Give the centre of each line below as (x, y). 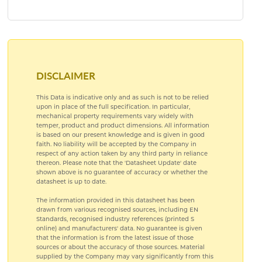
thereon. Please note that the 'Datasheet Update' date (116, 163)
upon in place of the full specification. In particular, (113, 107)
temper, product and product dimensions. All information (123, 126)
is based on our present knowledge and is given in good (120, 135)
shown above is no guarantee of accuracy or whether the (122, 173)
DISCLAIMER (65, 76)
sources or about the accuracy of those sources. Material (120, 247)
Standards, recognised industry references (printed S (115, 219)
